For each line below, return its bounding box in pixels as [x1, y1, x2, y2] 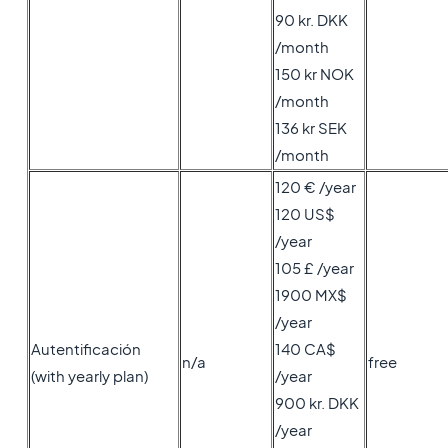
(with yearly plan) [30, 366, 148, 385]
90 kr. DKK [274, 10, 348, 29]
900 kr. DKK [274, 393, 359, 412]
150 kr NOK [274, 64, 354, 83]
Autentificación [30, 339, 141, 358]
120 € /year [274, 177, 356, 196]
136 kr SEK [274, 118, 347, 137]
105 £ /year [274, 258, 354, 277]
